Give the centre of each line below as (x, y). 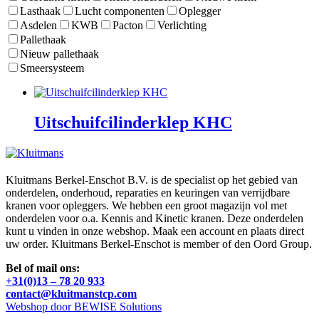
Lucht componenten (120, 11)
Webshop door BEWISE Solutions (84, 307)
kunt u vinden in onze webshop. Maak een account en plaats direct (155, 231)
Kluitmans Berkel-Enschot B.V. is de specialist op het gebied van (152, 180)
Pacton (128, 26)
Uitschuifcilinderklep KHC (133, 123)
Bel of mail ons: (43, 268)
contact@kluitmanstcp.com (71, 294)
